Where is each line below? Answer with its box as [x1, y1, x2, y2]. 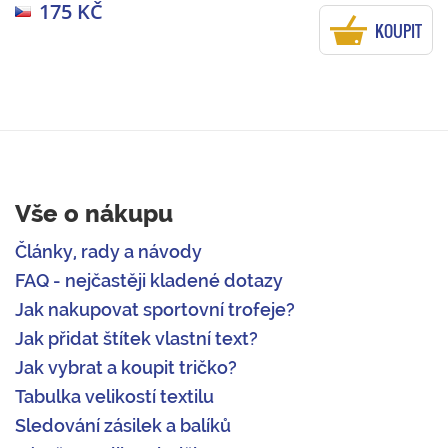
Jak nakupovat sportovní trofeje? [15, 299, 295, 321]
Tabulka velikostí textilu [15, 386, 214, 408]
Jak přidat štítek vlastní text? [15, 328, 258, 350]
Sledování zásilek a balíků [15, 415, 231, 437]
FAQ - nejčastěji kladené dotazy [15, 270, 283, 292]
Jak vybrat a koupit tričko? [15, 357, 237, 379]
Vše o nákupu [15, 199, 173, 229]
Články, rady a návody [15, 241, 202, 263]
